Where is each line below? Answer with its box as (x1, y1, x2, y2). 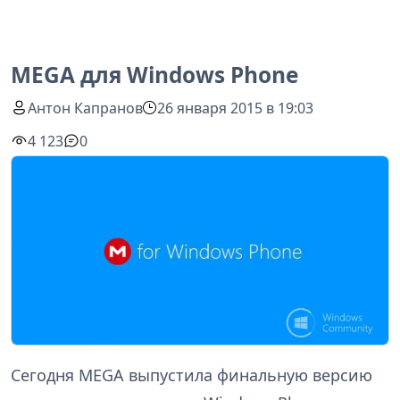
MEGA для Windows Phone (11, 60, 298, 89)
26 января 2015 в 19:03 (157, 97, 314, 118)
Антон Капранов (28, 97, 144, 118)
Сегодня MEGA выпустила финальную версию (11, 363, 372, 386)
